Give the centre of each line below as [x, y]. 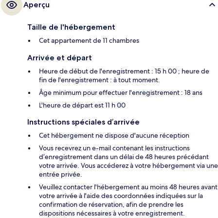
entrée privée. [61, 174]
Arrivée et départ [60, 58]
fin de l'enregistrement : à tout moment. [100, 80]
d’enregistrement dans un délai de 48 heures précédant [124, 157]
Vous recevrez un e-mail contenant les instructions [114, 148]
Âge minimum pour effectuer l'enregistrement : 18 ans [121, 93]
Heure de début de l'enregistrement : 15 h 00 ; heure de [124, 71]
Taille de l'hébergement [71, 27]
